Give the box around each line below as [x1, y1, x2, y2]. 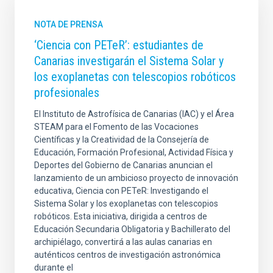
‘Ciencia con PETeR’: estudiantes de [34, 37, 204, 52]
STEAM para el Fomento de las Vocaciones [34, 121, 199, 132]
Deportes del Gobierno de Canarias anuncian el [34, 160, 213, 170]
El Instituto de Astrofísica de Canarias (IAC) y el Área [34, 108, 234, 119]
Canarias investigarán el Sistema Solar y [34, 53, 224, 68]
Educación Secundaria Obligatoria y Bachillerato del [34, 224, 230, 234]
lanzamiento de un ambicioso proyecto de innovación [34, 172, 238, 183]
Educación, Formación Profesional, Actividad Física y [34, 147, 233, 157]
